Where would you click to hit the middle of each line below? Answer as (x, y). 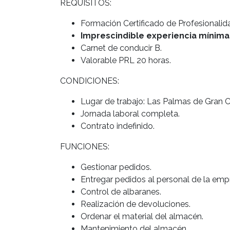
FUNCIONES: (85, 146)
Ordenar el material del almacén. (142, 216)
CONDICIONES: (90, 81)
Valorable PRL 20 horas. (126, 60)
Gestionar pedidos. (116, 167)
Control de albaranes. (121, 191)
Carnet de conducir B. (121, 48)
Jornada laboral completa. (130, 113)
